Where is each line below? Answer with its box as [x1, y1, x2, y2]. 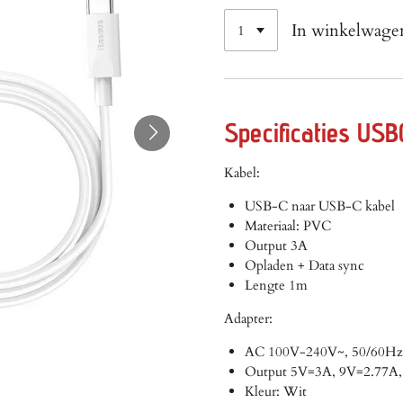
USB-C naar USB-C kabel [244, 197, 395, 216]
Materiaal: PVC [244, 217, 331, 236]
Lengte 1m [244, 276, 308, 295]
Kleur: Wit [244, 382, 307, 401]
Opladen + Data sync [244, 256, 364, 275]
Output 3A [244, 237, 308, 255]
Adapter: [224, 309, 273, 328]
